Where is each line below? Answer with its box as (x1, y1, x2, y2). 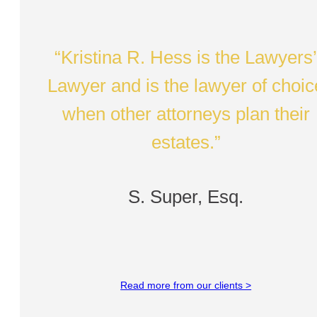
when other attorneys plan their (62, 103, 310, 124)
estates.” (151, 132, 221, 152)
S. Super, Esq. (128, 186, 244, 207)
